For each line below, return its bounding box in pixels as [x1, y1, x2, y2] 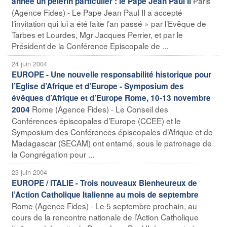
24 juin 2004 [12, 59, 47, 68]
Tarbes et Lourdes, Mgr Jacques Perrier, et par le [12, 28, 183, 40]
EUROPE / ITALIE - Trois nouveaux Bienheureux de [12, 177, 197, 188]
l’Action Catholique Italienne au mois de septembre [12, 188, 199, 200]
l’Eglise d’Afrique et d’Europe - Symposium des [12, 80, 184, 92]
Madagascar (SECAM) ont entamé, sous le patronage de [12, 137, 212, 148]
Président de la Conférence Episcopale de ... [12, 40, 168, 51]
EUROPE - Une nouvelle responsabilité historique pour [12, 68, 211, 80]
